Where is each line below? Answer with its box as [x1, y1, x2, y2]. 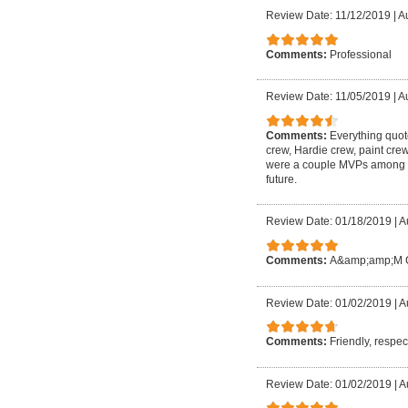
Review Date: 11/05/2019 [266, 90, 391, 104]
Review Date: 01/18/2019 [266, 215, 392, 229]
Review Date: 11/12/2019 [266, 9, 391, 22]
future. [266, 172, 297, 186]
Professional [330, 47, 392, 61]
